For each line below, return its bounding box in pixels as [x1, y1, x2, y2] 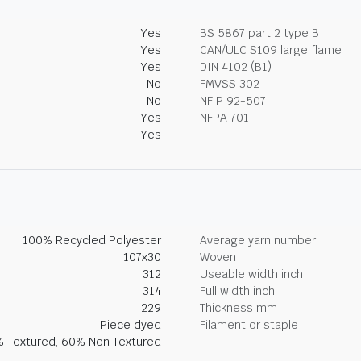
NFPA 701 [200, 110, 249, 125]
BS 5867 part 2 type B [200, 26, 319, 40]
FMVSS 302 [200, 77, 259, 91]
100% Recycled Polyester [23, 233, 161, 247]
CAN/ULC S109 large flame [200, 43, 342, 57]
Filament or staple [200, 317, 298, 332]
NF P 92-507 [200, 93, 266, 108]
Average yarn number [200, 233, 316, 247]
